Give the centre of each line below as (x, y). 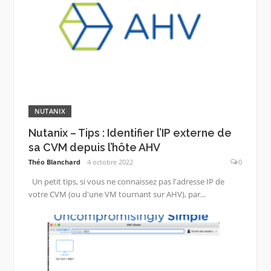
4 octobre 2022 (110, 162)
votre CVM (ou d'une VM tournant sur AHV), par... (117, 194)
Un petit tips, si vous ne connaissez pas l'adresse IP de (126, 181)
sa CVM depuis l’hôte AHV (94, 147)
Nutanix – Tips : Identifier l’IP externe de (130, 132)
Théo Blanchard (54, 162)
